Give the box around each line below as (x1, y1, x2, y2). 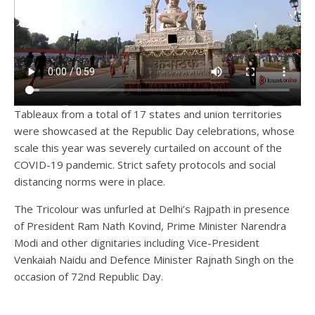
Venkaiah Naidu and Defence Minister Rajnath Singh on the (14, 252, 294, 267)
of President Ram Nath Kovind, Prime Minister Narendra (14, 219, 286, 233)
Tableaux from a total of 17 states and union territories (14, 107, 282, 122)
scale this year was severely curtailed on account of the (14, 141, 282, 155)
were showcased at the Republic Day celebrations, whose (14, 124, 295, 139)
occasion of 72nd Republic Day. (14, 269, 163, 284)
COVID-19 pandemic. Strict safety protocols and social (14, 157, 276, 172)
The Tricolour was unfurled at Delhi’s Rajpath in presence (14, 202, 290, 217)
